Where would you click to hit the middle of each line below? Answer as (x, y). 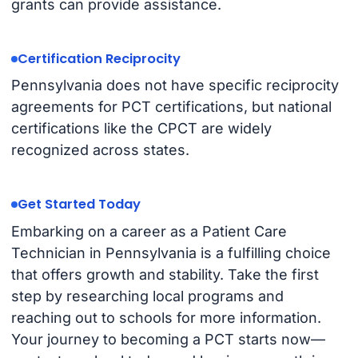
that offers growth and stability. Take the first (165, 274)
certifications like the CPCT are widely (141, 129)
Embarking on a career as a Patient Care (149, 231)
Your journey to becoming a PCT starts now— (168, 339)
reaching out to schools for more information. (166, 317)
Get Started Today (79, 205)
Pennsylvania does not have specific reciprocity (175, 86)
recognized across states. (100, 150)
